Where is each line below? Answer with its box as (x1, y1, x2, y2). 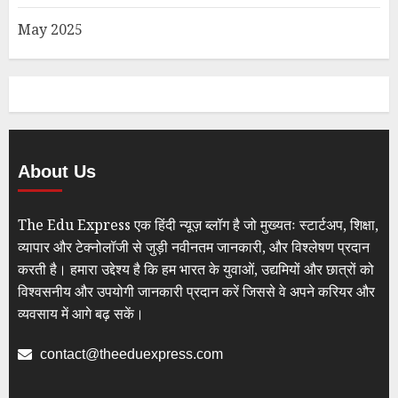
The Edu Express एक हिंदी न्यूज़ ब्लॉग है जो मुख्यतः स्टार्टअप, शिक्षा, (18, 215, 378, 235)
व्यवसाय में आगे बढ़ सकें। (18, 304, 144, 323)
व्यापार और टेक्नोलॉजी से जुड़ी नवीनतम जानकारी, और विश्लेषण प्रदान (18, 237, 370, 257)
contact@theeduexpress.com (40, 346, 223, 362)
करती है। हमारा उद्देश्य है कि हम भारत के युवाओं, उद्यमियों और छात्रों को (18, 259, 374, 279)
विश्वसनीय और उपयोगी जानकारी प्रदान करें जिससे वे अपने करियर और (18, 282, 375, 301)
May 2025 (18, 20, 83, 39)
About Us (18, 162, 96, 181)
